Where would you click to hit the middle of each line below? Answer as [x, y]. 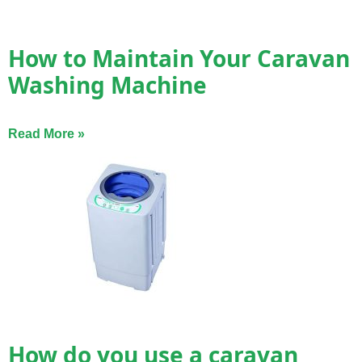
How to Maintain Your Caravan [179, 58]
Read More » [46, 133]
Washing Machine [107, 84]
